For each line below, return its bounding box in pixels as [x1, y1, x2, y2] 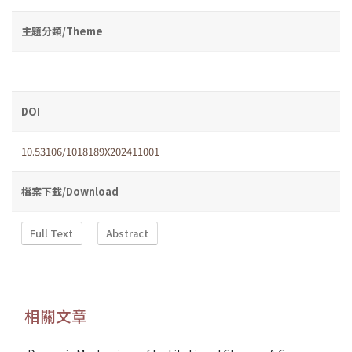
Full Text [30, 225, 74, 241]
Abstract [106, 225, 149, 241]
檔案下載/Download [21, 183, 119, 199]
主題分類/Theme [21, 23, 103, 38]
